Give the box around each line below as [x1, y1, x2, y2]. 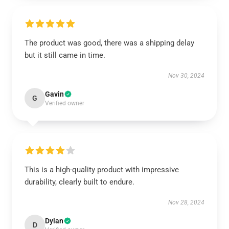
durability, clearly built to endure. [25, 177, 134, 187]
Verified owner [45, 100, 84, 107]
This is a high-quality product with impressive [25, 165, 179, 174]
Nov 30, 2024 [168, 72, 204, 79]
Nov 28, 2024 [168, 199, 204, 206]
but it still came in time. [25, 51, 105, 60]
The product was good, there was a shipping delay [25, 38, 194, 48]
